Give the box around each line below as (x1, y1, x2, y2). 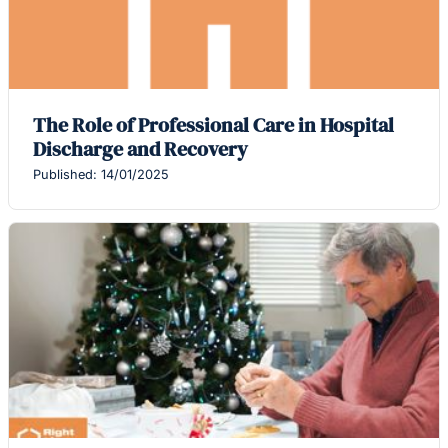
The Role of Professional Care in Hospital (33, 111, 394, 140)
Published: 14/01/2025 (33, 167, 169, 183)
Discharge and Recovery (33, 135, 248, 164)
